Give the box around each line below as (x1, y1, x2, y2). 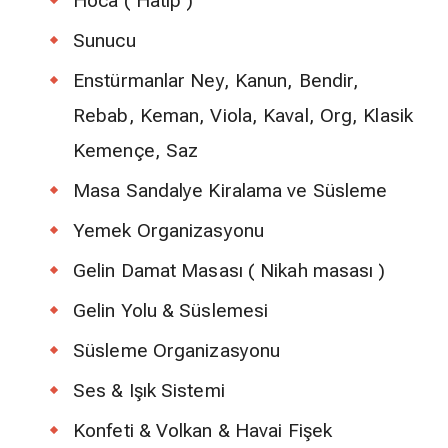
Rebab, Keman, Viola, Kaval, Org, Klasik (73, 104, 413, 128)
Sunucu (73, 29, 136, 53)
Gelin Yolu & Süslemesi (73, 299, 269, 323)
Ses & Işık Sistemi (73, 379, 225, 403)
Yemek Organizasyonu (73, 219, 264, 243)
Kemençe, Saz (73, 139, 199, 163)
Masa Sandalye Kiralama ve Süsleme (73, 179, 388, 203)
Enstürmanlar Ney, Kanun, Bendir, (73, 69, 360, 93)
